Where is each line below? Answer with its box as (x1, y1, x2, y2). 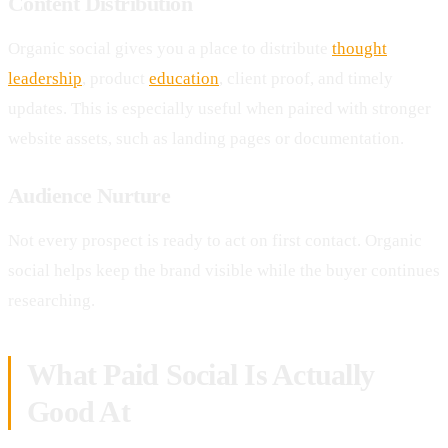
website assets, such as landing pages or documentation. (8, 128, 404, 148)
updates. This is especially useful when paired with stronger (8, 98, 431, 118)
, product (82, 68, 149, 88)
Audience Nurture (8, 182, 171, 208)
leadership (8, 68, 82, 88)
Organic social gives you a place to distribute (8, 38, 332, 58)
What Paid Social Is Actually (27, 357, 374, 391)
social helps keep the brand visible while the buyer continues (8, 260, 440, 280)
